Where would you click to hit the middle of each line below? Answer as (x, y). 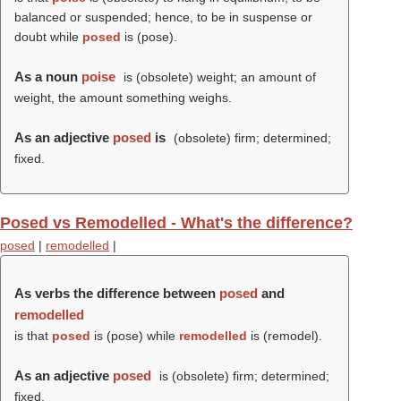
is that (33, 336)
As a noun (48, 77)
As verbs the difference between (117, 293)
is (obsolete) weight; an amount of (218, 77)
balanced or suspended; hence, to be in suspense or (163, 17)
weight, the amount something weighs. (123, 98)
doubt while (48, 37)
